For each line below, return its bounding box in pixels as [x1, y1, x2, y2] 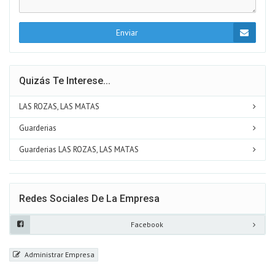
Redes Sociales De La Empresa [19, 192, 160, 204]
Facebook [131, 219, 163, 229]
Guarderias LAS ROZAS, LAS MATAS [19, 144, 139, 155]
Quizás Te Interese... [19, 74, 110, 87]
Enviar [115, 26, 138, 38]
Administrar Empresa [23, 249, 95, 259]
